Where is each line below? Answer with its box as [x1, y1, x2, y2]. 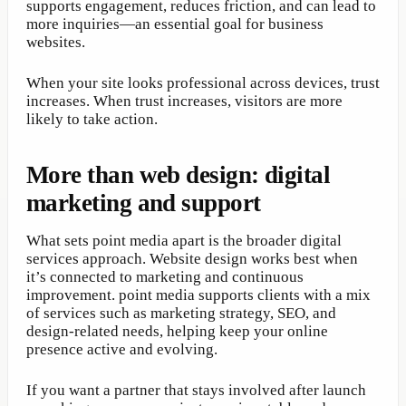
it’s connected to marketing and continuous [26, 267, 304, 285]
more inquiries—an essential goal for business [26, 15, 324, 34]
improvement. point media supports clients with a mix [26, 285, 371, 304]
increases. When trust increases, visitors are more [26, 92, 343, 110]
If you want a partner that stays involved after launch [26, 381, 366, 399]
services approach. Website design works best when [26, 249, 358, 267]
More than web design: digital [26, 160, 331, 188]
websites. [26, 34, 85, 52]
